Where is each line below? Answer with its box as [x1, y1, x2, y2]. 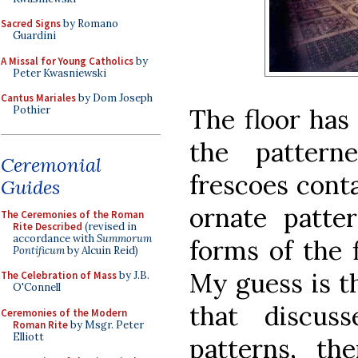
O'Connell [13, 280, 61, 294]
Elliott [13, 329, 44, 344]
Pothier [13, 103, 50, 117]
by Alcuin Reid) [65, 243, 138, 257]
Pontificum [13, 243, 65, 257]
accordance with [13, 231, 97, 245]
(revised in [82, 219, 137, 233]
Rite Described [13, 219, 82, 233]
